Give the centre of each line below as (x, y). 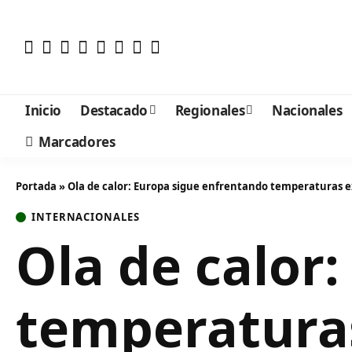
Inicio (43, 110)
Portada (36, 186)
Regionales (210, 110)
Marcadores (77, 141)
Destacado (114, 110)
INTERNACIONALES (86, 217)
